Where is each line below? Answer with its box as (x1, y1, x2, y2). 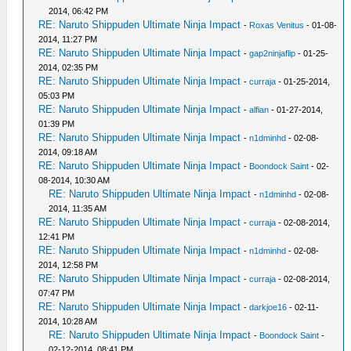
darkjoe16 (249, 302, 288, 312)
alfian (249, 104, 270, 114)
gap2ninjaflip (249, 48, 296, 58)
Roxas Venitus (249, 20, 305, 30)
